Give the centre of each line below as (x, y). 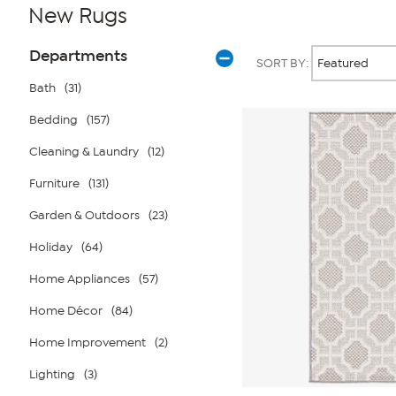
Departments (78, 56)
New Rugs (78, 16)
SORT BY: (284, 63)
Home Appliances (80, 279)
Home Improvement (88, 343)
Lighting (52, 374)
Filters (45, 69)
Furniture (54, 183)
